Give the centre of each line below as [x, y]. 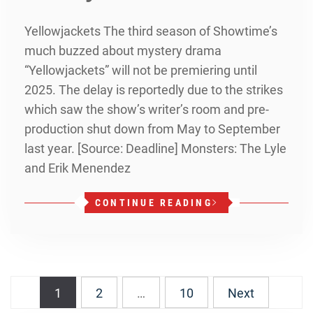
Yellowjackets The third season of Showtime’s [151, 31]
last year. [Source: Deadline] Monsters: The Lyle [155, 148]
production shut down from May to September [152, 129]
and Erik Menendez [78, 168]
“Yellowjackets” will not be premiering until [141, 70]
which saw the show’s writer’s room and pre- [147, 109]
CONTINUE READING [153, 203]
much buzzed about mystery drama [123, 51]
